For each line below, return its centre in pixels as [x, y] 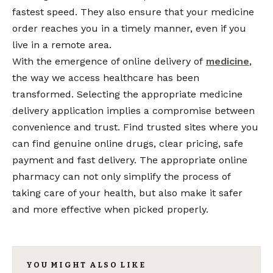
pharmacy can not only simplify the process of [121, 177]
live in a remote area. [63, 45]
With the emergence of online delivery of [108, 62]
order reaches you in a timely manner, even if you [129, 29]
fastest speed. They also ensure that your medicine [133, 12]
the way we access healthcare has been [106, 78]
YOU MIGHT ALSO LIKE [86, 265]
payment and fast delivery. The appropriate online [130, 160]
